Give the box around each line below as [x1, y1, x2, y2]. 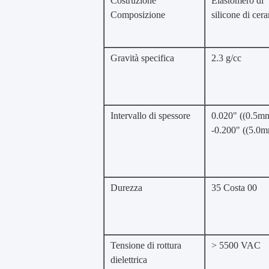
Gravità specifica [110, 53, 174, 63]
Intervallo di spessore [110, 110, 190, 121]
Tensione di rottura [110, 240, 181, 250]
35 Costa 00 [211, 183, 257, 193]
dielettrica [110, 255, 147, 265]
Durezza [110, 183, 142, 193]
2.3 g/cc [211, 53, 241, 63]
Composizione [110, 10, 165, 20]
